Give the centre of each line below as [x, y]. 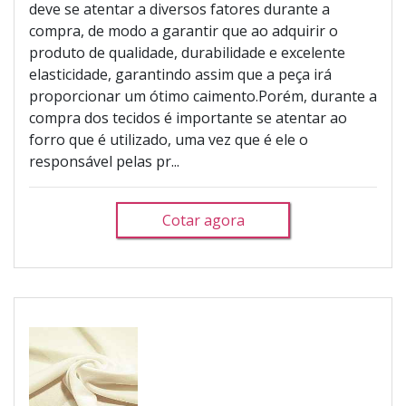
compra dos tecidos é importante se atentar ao [188, 118]
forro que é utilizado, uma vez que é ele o [169, 140]
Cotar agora [203, 220]
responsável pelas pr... [104, 161]
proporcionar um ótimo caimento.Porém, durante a [203, 96]
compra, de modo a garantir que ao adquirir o [184, 31]
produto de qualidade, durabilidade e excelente [187, 53]
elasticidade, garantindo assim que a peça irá [180, 74]
